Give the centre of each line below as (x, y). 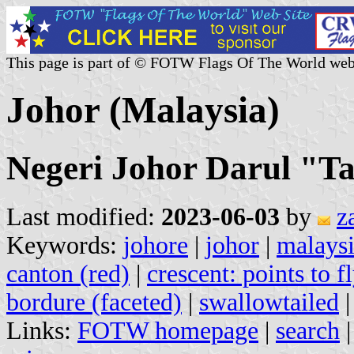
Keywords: (65, 245)
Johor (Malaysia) (143, 110)
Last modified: (84, 217)
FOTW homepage (168, 330)
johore (156, 245)
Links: (42, 330)
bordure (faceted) (94, 302)
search (308, 330)
